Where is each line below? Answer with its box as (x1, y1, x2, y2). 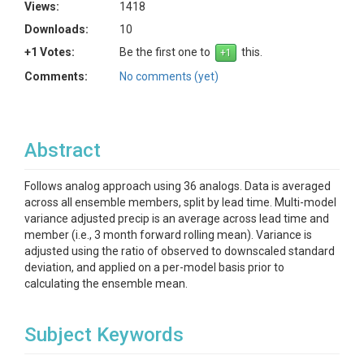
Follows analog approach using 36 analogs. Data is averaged (24, 180, 331, 193)
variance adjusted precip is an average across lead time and (24, 212, 329, 225)
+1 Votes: (24, 45, 75, 58)
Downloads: (24, 23, 89, 36)
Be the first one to (119, 45, 215, 58)
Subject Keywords (24, 323, 184, 346)
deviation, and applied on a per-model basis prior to (24, 261, 284, 274)
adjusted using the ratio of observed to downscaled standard (24, 245, 335, 258)
